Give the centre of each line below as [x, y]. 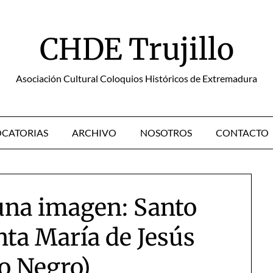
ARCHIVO [94, 133]
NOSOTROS [166, 133]
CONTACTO [242, 133]
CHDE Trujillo [136, 49]
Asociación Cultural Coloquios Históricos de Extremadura [136, 78]
